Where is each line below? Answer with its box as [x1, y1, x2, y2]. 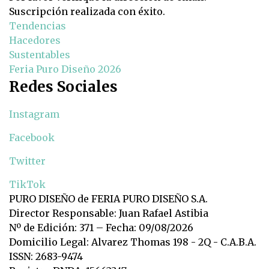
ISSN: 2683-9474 [9, 250, 83, 263]
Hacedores [9, 34, 61, 47]
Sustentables [9, 49, 70, 61]
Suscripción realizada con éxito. [9, 5, 165, 18]
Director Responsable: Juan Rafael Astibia [9, 207, 208, 220]
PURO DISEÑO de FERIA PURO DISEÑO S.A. [9, 193, 208, 205]
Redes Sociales [9, 77, 118, 97]
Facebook [9, 131, 55, 144]
